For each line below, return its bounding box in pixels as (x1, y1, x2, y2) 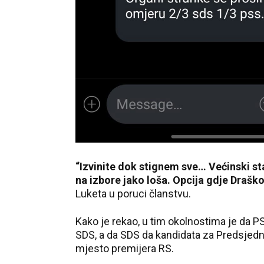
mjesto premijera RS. (75, 242, 174, 255)
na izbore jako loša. (75, 174, 173, 186)
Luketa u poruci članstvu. (75, 187, 191, 200)
